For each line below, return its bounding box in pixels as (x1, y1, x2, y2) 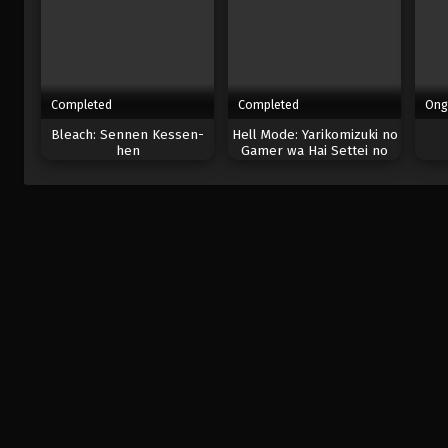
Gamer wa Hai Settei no (241, 143, 389, 160)
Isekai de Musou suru (249, 159, 380, 176)
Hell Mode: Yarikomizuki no (231, 127, 398, 144)
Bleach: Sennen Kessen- (51, 127, 205, 144)
